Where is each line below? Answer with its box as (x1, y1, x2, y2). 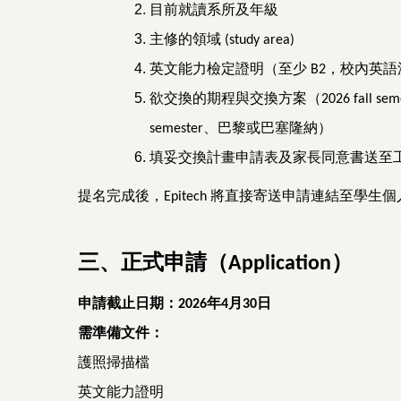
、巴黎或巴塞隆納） (203, 120, 332, 136)
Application (228, 253, 331, 276)
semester (149, 122, 203, 137)
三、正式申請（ (78, 250, 228, 275)
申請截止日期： (78, 295, 178, 311)
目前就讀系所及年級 (149, 2, 278, 18)
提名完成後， (78, 188, 164, 204)
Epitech (164, 190, 210, 205)
